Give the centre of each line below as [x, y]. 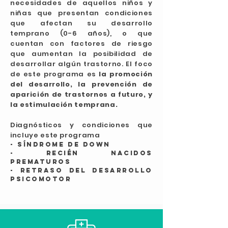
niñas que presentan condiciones [81, 13]
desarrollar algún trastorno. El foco [81, 64]
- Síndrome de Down [60, 144]
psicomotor [41, 179]
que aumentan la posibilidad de [81, 54]
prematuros [41, 162]
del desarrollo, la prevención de [81, 84]
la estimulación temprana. [65, 105]
